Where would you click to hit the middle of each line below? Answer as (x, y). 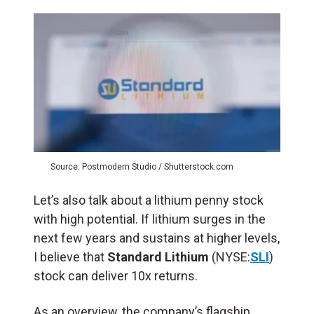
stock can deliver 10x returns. (116, 275)
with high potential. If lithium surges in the (150, 219)
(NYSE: (230, 257)
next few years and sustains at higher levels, (157, 238)
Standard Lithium (158, 257)
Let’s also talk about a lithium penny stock (149, 200)
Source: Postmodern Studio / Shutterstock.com (142, 166)
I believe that (70, 257)
